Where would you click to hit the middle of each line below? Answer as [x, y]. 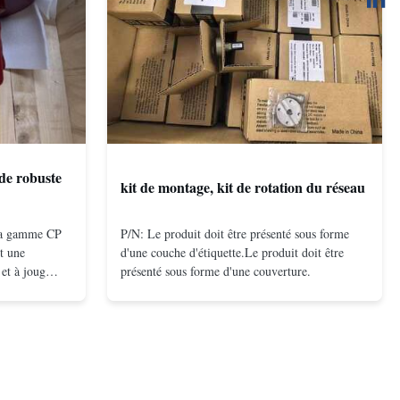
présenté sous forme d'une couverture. [216, 271]
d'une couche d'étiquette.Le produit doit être [232, 253]
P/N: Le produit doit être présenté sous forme [235, 234]
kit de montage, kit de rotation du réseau [243, 187]
